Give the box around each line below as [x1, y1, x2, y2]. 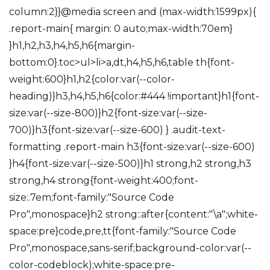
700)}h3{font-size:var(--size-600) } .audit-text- [9, 124, 225, 136]
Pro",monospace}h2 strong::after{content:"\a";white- [9, 209, 258, 220]
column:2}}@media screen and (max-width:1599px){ [9, 6, 256, 17]
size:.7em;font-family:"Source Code [9, 192, 174, 203]
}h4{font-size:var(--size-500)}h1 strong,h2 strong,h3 [9, 158, 251, 169]
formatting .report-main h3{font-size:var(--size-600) [9, 141, 255, 152]
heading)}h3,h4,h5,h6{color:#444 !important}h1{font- [9, 90, 259, 102]
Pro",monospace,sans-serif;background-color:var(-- [9, 242, 251, 254]
